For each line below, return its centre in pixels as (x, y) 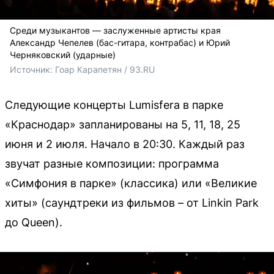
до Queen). (34, 222)
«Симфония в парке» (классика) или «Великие (131, 183)
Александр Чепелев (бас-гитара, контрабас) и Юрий (120, 42)
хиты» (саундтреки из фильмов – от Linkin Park (132, 202)
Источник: (32, 69)
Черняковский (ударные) (63, 54)
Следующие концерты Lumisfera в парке (114, 105)
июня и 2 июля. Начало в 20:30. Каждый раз (125, 144)
